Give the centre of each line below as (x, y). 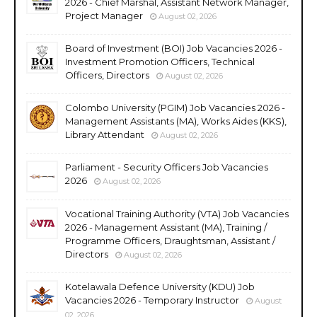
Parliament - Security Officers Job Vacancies (167, 167)
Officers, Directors (107, 75)
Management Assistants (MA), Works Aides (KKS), (176, 121)
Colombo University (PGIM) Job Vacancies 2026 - (175, 107)
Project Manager (104, 15)
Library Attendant (105, 134)
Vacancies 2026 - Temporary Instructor (152, 300)
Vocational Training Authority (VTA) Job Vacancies (177, 213)
